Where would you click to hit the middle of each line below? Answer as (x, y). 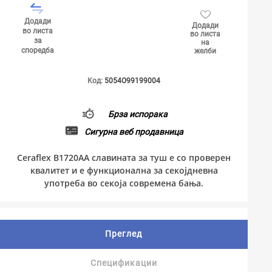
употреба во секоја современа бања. (124, 183)
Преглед (124, 234)
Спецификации (124, 263)
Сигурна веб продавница (134, 131)
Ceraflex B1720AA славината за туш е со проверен (124, 158)
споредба (38, 50)
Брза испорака (138, 114)
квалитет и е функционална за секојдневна (124, 170)
